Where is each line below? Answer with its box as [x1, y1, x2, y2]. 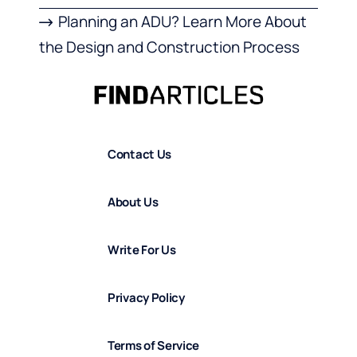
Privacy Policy [108, 288, 185, 306]
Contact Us [108, 145, 171, 163]
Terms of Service [108, 336, 200, 354]
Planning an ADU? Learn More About [58, 11, 308, 33]
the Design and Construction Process [39, 37, 300, 58]
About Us [108, 193, 159, 210]
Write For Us [108, 241, 176, 258]
